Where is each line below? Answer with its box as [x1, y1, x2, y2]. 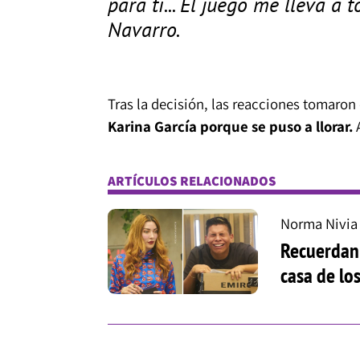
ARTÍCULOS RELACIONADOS [107, 171, 276, 190]
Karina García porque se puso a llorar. [107, 117, 353, 137]
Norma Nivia [280, 214, 358, 234]
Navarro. [107, 14, 180, 43]
